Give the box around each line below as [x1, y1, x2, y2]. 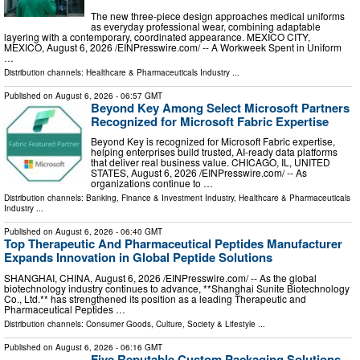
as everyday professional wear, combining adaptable [91, 18, 321, 33]
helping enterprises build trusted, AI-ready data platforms [91, 145, 337, 159]
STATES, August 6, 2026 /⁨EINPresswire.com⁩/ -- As [91, 166, 307, 180]
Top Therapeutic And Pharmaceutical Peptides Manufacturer [4, 235, 342, 253]
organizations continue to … [91, 176, 213, 190]
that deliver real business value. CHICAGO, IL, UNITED [91, 155, 330, 170]
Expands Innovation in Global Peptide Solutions [4, 248, 272, 267]
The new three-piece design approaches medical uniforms [91, 8, 345, 22]
